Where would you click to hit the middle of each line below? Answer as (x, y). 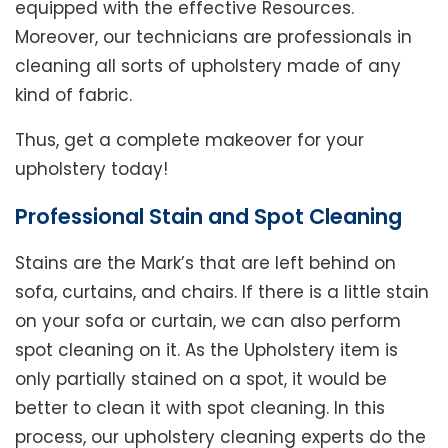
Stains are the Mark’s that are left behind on (205, 263)
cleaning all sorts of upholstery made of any (208, 66)
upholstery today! (91, 169)
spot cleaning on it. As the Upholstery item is (206, 350)
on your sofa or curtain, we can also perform (208, 321)
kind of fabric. (73, 95)
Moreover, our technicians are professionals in (213, 37)
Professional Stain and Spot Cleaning (208, 217)
